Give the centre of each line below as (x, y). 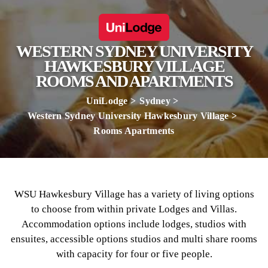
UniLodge (107, 101)
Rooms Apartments (134, 131)
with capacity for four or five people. (134, 254)
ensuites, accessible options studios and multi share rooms (134, 239)
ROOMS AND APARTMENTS (134, 81)
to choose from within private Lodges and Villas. (134, 209)
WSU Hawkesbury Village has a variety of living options (134, 194)
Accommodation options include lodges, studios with (134, 224)
